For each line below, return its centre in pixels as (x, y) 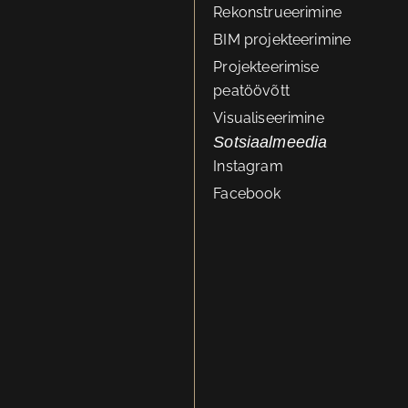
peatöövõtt (251, 91)
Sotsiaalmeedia (270, 142)
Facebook (247, 194)
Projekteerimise (266, 67)
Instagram (248, 166)
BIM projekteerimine (282, 40)
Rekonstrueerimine (277, 12)
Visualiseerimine (269, 118)
